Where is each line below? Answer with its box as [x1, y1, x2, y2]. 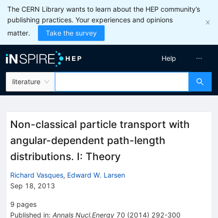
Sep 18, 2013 [10, 181, 55, 190]
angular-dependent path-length [10, 134, 165, 146]
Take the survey [46, 29, 97, 37]
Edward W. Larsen [67, 170, 125, 179]
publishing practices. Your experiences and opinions [7, 16, 173, 24]
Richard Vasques [10, 170, 63, 179]
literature [12, 77, 40, 86]
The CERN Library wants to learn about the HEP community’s [7, 5, 200, 13]
